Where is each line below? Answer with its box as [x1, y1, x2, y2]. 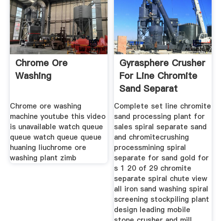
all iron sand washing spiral [114, 184, 209, 194]
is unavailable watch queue [9, 121, 103, 132]
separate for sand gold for [114, 152, 209, 163]
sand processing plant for [114, 111, 205, 121]
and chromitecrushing [114, 132, 189, 142]
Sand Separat [119, 82, 178, 95]
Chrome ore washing [9, 101, 81, 111]
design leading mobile [114, 204, 191, 215]
